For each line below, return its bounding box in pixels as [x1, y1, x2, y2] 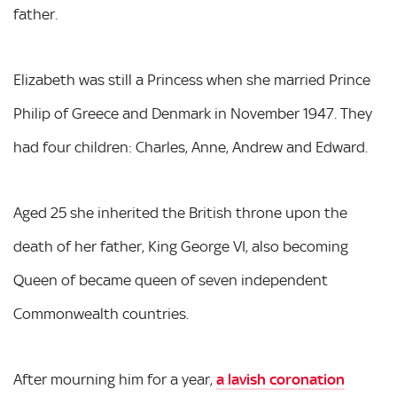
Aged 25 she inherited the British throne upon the [13, 204, 347, 222]
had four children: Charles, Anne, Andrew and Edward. [13, 138, 368, 156]
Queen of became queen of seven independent [13, 271, 328, 289]
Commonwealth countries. [13, 305, 189, 323]
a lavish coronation [216, 370, 345, 388]
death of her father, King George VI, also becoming [13, 237, 348, 255]
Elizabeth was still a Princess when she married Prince [13, 71, 370, 89]
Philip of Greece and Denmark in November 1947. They [13, 105, 372, 122]
